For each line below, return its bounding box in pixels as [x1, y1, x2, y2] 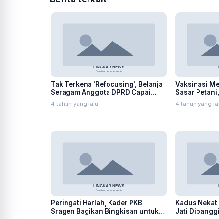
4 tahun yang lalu [51, 100, 98, 107]
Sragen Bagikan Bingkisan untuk [51, 207, 159, 215]
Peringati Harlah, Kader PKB [51, 198, 142, 207]
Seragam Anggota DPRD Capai [51, 88, 151, 96]
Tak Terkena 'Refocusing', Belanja [51, 80, 163, 88]
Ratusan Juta [51, 96, 94, 105]
